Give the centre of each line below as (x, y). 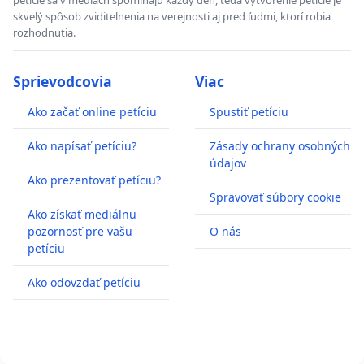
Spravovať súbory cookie (275, 197)
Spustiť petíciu (249, 112)
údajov (228, 163)
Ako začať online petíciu (92, 112)
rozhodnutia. (44, 33)
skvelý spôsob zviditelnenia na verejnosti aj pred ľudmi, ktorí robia (172, 17)
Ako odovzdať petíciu (84, 283)
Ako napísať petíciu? (82, 146)
